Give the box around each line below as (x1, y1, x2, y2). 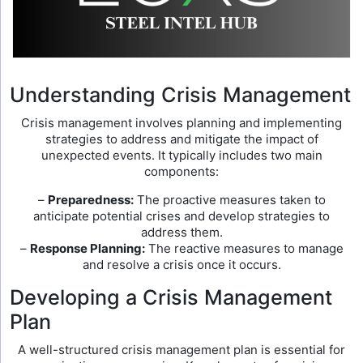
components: (144, 164, 219, 179)
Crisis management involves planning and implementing (21, 115, 342, 130)
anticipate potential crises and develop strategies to (33, 208, 330, 224)
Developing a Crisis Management (10, 285, 332, 310)
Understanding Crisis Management (10, 83, 351, 107)
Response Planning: (29, 241, 145, 256)
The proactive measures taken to (133, 192, 326, 207)
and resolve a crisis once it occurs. (82, 257, 281, 272)
